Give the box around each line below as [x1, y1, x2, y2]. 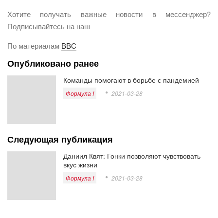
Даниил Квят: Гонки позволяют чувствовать [63, 151, 200, 161]
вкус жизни [63, 160, 97, 170]
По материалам [7, 40, 61, 51]
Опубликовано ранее [7, 57, 99, 70]
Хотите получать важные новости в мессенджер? [7, 9, 211, 19]
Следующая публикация [7, 133, 113, 146]
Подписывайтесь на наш [7, 21, 90, 32]
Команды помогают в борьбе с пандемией [63, 75, 199, 85]
